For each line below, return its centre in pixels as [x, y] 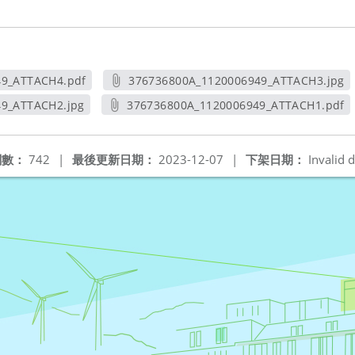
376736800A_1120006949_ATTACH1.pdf [236, 105]
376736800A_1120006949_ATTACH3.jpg [237, 80]
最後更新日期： [114, 159]
